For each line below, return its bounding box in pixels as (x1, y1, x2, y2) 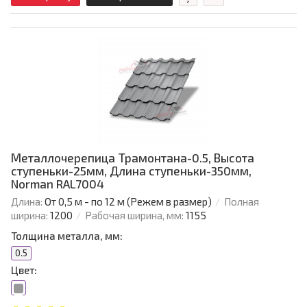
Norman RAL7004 (11, 177, 104, 191)
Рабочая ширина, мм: (85, 209, 184, 222)
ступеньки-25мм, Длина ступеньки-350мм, (11, 164, 251, 178)
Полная (224, 195, 259, 208)
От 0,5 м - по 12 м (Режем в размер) (45, 195, 212, 208)
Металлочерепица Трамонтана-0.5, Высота (11, 151, 254, 165)
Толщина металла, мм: (11, 230, 123, 243)
